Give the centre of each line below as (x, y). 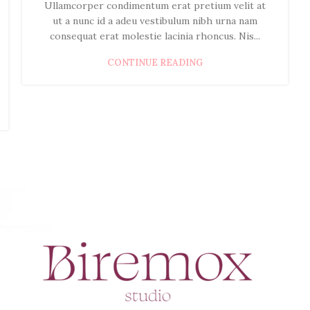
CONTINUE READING (155, 63)
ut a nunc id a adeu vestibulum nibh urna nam (155, 21)
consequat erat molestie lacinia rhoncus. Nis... (155, 36)
